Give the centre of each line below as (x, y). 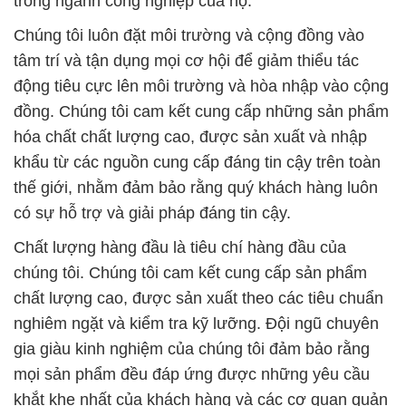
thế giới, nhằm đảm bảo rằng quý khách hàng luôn (196, 187)
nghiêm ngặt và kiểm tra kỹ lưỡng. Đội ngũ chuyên (196, 323)
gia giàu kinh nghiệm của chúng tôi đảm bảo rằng (192, 348)
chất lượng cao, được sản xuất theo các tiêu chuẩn (198, 298)
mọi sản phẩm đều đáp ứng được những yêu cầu (192, 374)
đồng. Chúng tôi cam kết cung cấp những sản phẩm (201, 111)
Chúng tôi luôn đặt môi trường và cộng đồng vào (189, 35)
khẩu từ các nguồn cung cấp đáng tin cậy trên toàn (197, 162)
